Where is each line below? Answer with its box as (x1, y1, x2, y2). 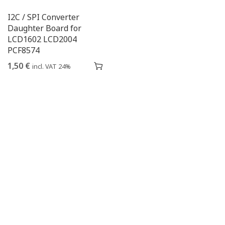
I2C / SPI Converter (8, 12, 79, 23)
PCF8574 (8, 45, 40, 56)
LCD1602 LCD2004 (8, 34, 77, 45)
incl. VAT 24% (32, 62, 71, 71)
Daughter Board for (8, 23, 81, 34)
